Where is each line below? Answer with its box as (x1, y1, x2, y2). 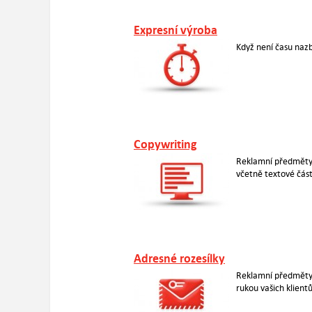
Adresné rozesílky (134, 251, 225, 267)
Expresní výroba (134, 22, 217, 38)
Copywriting (134, 136, 197, 153)
